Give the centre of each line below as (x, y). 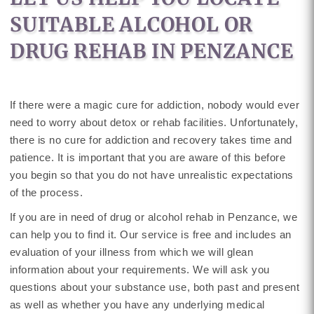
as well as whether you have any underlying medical (137, 305)
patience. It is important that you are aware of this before (148, 157)
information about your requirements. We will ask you (139, 269)
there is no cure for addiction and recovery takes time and (151, 140)
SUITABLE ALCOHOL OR (131, 25)
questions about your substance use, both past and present (155, 287)
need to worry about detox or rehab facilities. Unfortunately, (154, 122)
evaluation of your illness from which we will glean (131, 252)
